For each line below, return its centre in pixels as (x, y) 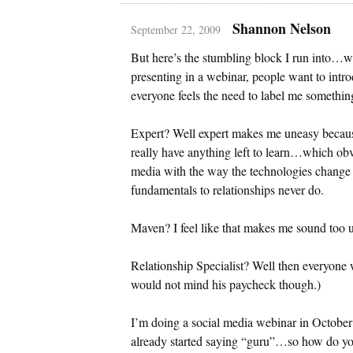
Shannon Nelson (281, 28)
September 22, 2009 (176, 29)
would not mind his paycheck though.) (226, 284)
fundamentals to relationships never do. (227, 189)
